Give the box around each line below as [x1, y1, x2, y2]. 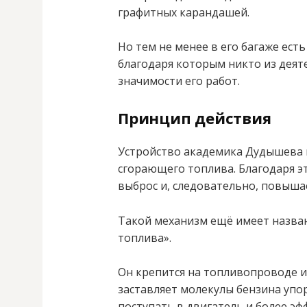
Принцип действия [118, 107, 271, 128]
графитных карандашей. [118, 4, 249, 20]
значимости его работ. [118, 73, 240, 89]
